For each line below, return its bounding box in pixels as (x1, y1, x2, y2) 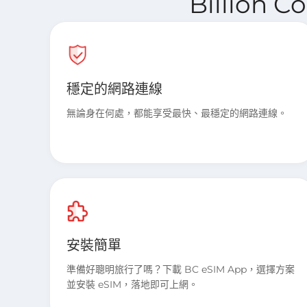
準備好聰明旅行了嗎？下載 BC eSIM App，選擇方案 (66, 263, 295, 275)
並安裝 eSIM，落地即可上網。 (66, 278, 198, 291)
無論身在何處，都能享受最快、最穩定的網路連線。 (66, 107, 287, 119)
